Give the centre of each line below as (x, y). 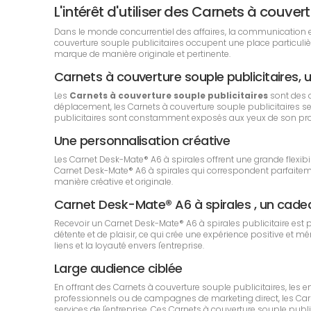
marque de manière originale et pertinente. (142, 54)
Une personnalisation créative (142, 141)
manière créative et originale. (114, 182)
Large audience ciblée (118, 268)
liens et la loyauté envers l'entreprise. (129, 245)
